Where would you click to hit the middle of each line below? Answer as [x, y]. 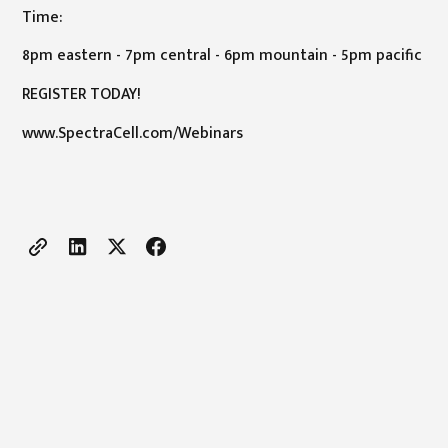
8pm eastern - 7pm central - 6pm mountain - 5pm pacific [222, 55]
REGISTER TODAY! [82, 94]
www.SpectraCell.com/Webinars [133, 132]
